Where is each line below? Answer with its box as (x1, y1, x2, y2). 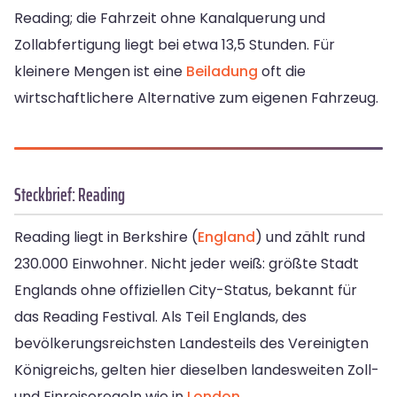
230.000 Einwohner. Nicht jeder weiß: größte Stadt (14, 253, 359, 275)
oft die (258, 61, 306, 82)
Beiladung (186, 61, 258, 82)
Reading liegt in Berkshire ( (14, 227, 198, 248)
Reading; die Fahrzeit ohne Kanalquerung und (14, 8, 325, 29)
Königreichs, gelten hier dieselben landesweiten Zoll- (14, 360, 379, 381)
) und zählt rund (255, 227, 365, 248)
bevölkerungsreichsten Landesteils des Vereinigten (14, 333, 369, 354)
